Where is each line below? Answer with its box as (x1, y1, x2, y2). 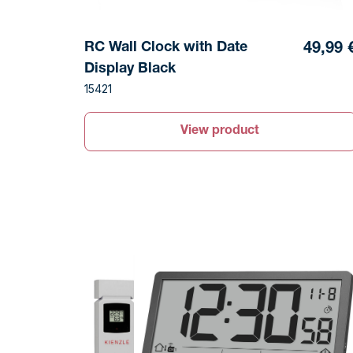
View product (180, 125, 260, 139)
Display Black (84, 62, 176, 77)
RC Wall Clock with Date (84, 41, 248, 56)
